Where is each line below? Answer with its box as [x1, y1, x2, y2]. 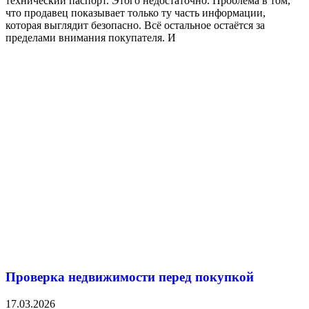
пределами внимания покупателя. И [6, 32, 176, 44]
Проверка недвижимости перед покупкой [6, 270, 254, 285]
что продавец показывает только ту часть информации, [6, 7, 266, 19]
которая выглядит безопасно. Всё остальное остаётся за [6, 19, 265, 32]
